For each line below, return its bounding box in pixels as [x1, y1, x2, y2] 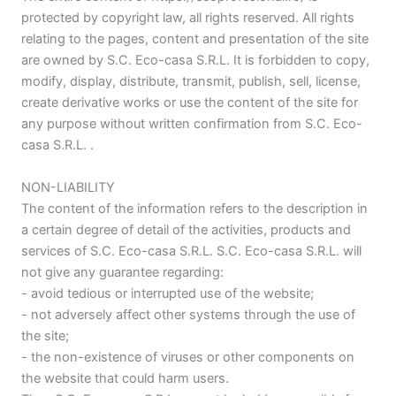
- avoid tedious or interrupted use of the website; [21, 285, 314, 301]
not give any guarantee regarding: [21, 263, 224, 280]
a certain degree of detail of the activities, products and [21, 221, 351, 238]
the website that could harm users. [21, 369, 229, 386]
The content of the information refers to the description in [21, 200, 368, 217]
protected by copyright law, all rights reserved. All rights [21, 10, 354, 27]
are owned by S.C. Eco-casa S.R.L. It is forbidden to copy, [21, 52, 369, 69]
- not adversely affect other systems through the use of [21, 306, 355, 323]
